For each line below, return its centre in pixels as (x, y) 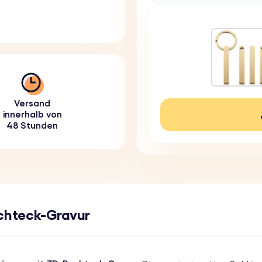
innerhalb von (32, 115)
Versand (32, 104)
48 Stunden (32, 126)
